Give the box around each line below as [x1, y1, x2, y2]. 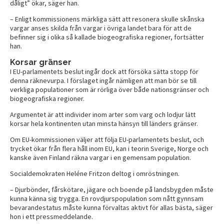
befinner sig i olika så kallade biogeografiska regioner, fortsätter [10, 32, 204, 41]
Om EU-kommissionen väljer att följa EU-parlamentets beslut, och [10, 134, 204, 144]
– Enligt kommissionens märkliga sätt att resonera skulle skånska [10, 14, 204, 23]
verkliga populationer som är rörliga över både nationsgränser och [10, 84, 209, 94]
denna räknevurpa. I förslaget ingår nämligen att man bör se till [10, 75, 196, 85]
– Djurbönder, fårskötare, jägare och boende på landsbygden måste [10, 184, 213, 194]
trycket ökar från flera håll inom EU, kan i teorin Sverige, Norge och [10, 143, 208, 153]
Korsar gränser [10, 57, 71, 67]
